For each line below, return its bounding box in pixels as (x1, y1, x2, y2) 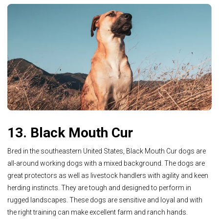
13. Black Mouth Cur (7, 124, 133, 141)
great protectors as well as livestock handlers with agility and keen (7, 172, 208, 180)
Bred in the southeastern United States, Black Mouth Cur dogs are (7, 147, 206, 155)
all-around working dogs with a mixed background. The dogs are (7, 159, 205, 168)
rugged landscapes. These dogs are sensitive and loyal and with (7, 196, 202, 204)
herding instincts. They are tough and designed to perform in (7, 184, 191, 192)
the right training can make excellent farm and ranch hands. (7, 208, 188, 217)
